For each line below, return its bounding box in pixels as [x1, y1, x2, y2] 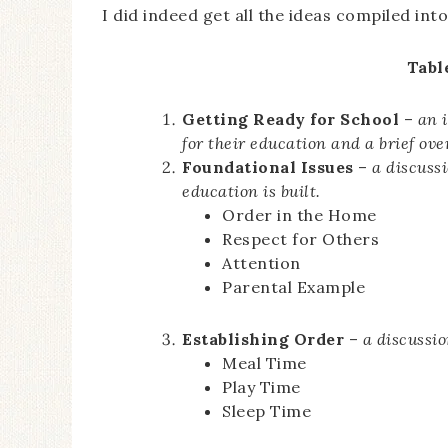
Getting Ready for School [182, 109, 399, 129]
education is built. [182, 181, 321, 201]
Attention [222, 253, 301, 273]
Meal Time [222, 353, 311, 373]
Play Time [222, 377, 305, 397]
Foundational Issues [182, 157, 354, 177]
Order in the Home [222, 205, 377, 225]
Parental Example [222, 277, 365, 297]
